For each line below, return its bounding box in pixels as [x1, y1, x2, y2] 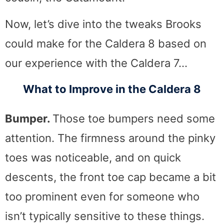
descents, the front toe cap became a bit [5, 170, 216, 183]
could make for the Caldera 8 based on [5, 36, 206, 50]
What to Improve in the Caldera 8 [23, 82, 201, 95]
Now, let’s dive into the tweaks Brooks [5, 17, 201, 30]
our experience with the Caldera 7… [5, 56, 187, 69]
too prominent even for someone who [5, 189, 199, 203]
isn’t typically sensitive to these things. [5, 209, 204, 222]
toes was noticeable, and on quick [5, 150, 181, 164]
